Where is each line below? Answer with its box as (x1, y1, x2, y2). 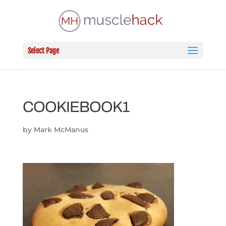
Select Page (27, 46, 59, 55)
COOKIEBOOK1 (22, 99, 130, 115)
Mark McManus (33, 125, 88, 134)
